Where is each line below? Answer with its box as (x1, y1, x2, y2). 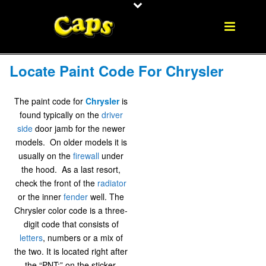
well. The (88, 191, 125, 203)
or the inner (18, 191, 64, 203)
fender (64, 191, 88, 203)
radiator (97, 177, 127, 189)
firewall (73, 150, 100, 162)
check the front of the (15, 177, 98, 189)
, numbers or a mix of (42, 232, 123, 244)
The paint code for (14, 95, 86, 107)
